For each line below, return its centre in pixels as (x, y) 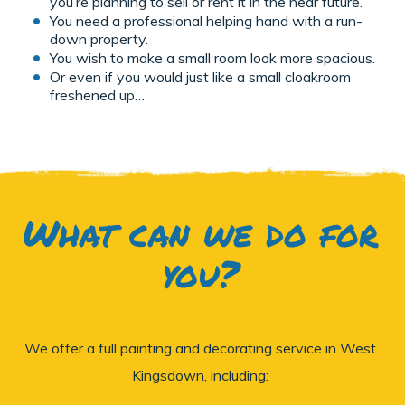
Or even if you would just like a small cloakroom (200, 76)
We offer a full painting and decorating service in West (200, 348)
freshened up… (97, 94)
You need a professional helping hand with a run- (206, 20)
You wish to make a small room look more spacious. (212, 57)
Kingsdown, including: (200, 375)
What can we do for (200, 232)
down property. (99, 38)
